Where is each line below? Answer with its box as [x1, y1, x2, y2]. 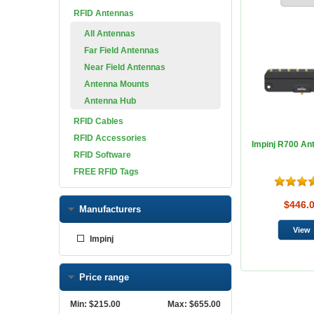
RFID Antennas [74, 8, 134, 18]
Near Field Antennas [84, 62, 165, 72]
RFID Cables [74, 116, 123, 126]
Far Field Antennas [84, 46, 159, 55]
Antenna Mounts [84, 79, 149, 89]
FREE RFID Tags [74, 167, 139, 177]
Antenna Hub [84, 96, 136, 106]
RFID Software [74, 150, 131, 160]
